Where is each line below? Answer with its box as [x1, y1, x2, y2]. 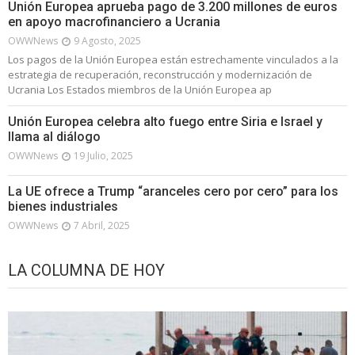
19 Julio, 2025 [74, 149, 133, 163]
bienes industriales [8, 199, 118, 215]
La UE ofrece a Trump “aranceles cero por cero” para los [8, 184, 338, 200]
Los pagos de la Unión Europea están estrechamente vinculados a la [8, 52, 338, 67]
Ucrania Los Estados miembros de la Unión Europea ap [8, 82, 272, 97]
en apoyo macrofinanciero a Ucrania [8, 14, 220, 30]
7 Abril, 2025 [74, 219, 130, 233]
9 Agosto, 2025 [74, 34, 141, 48]
